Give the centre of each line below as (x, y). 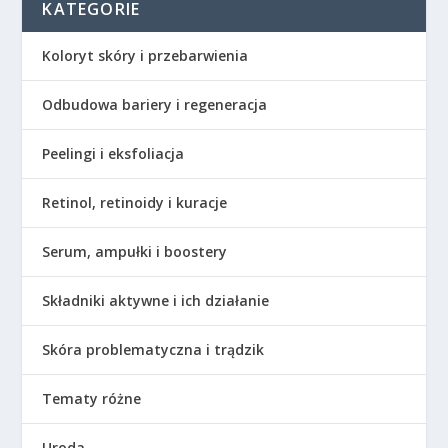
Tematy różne (92, 398)
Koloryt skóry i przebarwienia (145, 55)
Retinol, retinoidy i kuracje (135, 202)
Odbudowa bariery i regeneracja (155, 104)
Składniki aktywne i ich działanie (156, 300)
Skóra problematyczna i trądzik (153, 349)
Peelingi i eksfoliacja (113, 153)
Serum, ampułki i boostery (135, 251)
